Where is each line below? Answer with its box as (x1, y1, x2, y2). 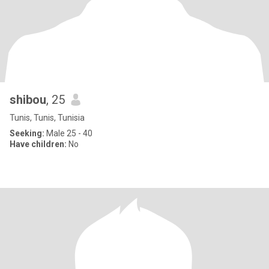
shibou (10, 92, 46, 107)
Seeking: (10, 128, 44, 138)
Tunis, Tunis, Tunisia (10, 113, 85, 122)
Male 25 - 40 (44, 128, 92, 138)
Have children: (10, 139, 67, 149)
